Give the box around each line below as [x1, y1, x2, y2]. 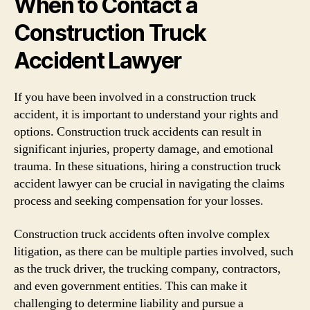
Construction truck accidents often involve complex [14, 226, 270, 242]
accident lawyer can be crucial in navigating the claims [14, 176, 284, 192]
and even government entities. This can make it [14, 277, 247, 294]
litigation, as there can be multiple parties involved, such [14, 243, 293, 259]
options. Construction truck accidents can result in [14, 124, 262, 140]
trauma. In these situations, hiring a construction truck [14, 158, 281, 174]
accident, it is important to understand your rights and [14, 107, 278, 122]
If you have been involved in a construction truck [14, 89, 256, 105]
